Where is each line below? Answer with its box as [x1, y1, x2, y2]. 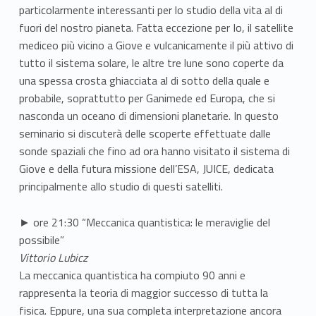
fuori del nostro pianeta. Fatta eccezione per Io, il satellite [18, 19, 293, 37]
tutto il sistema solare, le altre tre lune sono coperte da [18, 54, 284, 72]
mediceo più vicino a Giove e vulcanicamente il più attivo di [18, 37, 293, 54]
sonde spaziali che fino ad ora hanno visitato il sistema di [18, 142, 290, 160]
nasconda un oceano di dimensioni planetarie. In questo [18, 107, 279, 125]
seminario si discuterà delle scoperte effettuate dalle [18, 125, 271, 142]
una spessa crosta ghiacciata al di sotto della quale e [18, 72, 269, 90]
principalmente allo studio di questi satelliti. [18, 178, 223, 195]
